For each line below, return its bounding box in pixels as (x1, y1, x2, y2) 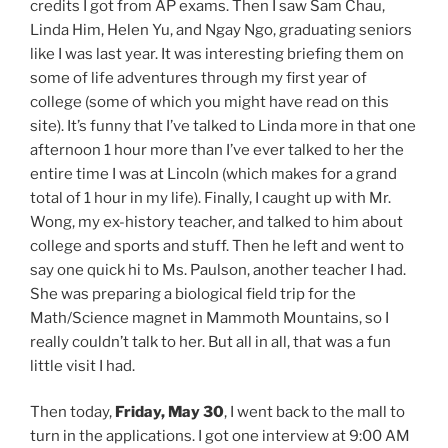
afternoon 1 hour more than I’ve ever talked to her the (30, 140, 404, 159)
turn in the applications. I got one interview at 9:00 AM (30, 427, 410, 446)
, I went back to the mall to (224, 403, 405, 422)
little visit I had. (30, 356, 135, 375)
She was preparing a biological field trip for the (30, 284, 356, 303)
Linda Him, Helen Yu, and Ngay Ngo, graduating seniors (30, 20, 412, 39)
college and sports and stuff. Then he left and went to (30, 236, 404, 255)
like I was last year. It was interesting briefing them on (30, 44, 404, 63)
